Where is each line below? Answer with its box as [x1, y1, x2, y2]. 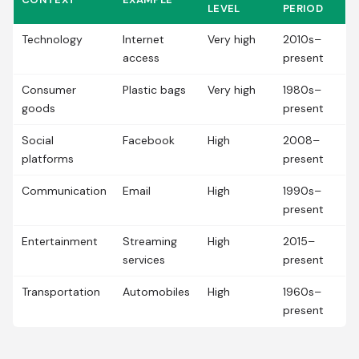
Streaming [123, 234, 177, 248]
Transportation [22, 284, 100, 299]
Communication [22, 184, 107, 198]
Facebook [123, 133, 175, 147]
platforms [22, 151, 74, 166]
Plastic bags [123, 83, 186, 97]
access [123, 50, 159, 65]
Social [22, 133, 54, 147]
